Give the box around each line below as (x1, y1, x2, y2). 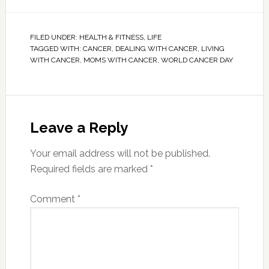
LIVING (201, 44, 225, 53)
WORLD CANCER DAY (160, 56, 233, 65)
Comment (29, 193, 77, 205)
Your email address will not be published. (29, 148, 210, 160)
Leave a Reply (29, 119, 128, 137)
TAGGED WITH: (29, 44, 83, 53)
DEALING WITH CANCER (115, 44, 198, 53)
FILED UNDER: (29, 33, 79, 42)
